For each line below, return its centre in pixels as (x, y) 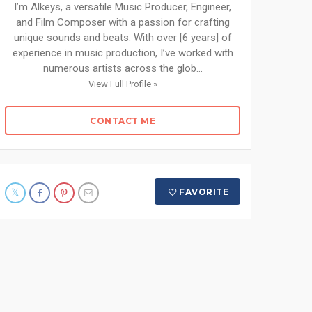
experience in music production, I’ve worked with (123, 53)
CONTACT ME (123, 121)
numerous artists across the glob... (123, 68)
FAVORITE (204, 192)
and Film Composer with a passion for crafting (123, 22)
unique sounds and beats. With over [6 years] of (123, 38)
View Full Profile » (123, 84)
